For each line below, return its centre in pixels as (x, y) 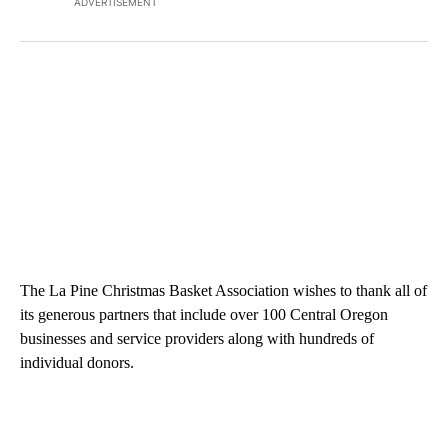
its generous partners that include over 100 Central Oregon (204, 315)
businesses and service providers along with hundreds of (197, 339)
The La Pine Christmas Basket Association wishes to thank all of (223, 291)
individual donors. (77, 363)
